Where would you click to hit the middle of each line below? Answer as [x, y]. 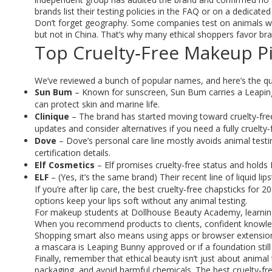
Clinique [52, 116]
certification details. [73, 153]
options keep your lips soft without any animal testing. [141, 201]
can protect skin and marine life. [97, 104]
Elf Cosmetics [65, 165]
